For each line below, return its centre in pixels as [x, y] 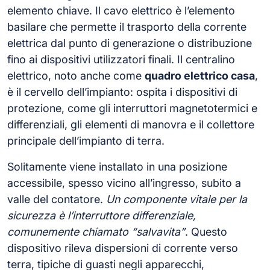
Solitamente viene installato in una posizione [117, 167]
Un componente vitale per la [177, 199]
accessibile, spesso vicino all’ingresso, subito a [124, 183]
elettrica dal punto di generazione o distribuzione [130, 43]
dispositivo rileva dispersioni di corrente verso [123, 248]
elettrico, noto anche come [76, 76]
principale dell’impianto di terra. [86, 141]
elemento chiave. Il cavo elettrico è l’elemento [121, 11]
